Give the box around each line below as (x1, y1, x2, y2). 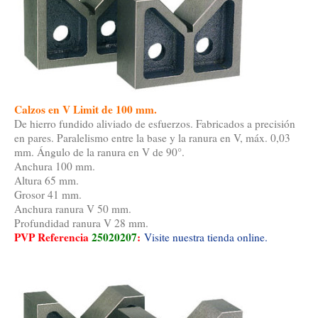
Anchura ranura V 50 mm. (14, 202, 131, 216)
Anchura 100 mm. (14, 159, 95, 174)
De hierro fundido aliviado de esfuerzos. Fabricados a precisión (14, 116, 295, 131)
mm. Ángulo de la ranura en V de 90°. (14, 145, 185, 160)
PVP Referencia (14, 229, 92, 246)
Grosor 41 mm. (14, 187, 82, 202)
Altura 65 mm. (14, 173, 79, 188)
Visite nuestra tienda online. (144, 230, 268, 245)
